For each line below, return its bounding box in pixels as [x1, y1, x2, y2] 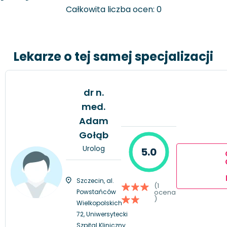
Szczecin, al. [77, 176, 114, 185]
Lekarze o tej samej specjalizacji [14, 48, 213, 65]
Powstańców [77, 187, 116, 196]
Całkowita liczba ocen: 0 [65, 4, 162, 16]
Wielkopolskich [77, 198, 122, 207]
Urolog [82, 143, 105, 154]
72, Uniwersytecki [77, 209, 128, 218]
